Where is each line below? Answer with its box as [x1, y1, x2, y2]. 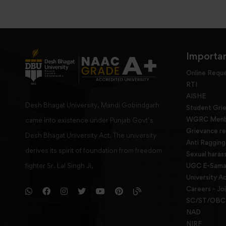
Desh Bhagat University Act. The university [25, 131, 156, 139]
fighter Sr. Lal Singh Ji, [25, 161, 93, 169]
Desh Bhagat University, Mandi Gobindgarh [25, 100, 159, 109]
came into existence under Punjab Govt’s [25, 116, 153, 124]
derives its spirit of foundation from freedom [25, 146, 162, 154]
